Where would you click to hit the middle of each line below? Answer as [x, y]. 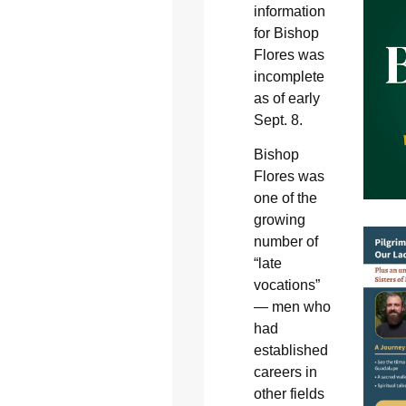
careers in [285, 372]
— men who [292, 306]
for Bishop [286, 33]
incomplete [289, 76]
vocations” [286, 285]
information [289, 11]
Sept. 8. [278, 120]
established [290, 350]
